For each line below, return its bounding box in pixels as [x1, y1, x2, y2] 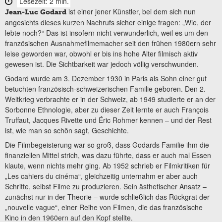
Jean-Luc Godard [5, 7, 66, 16]
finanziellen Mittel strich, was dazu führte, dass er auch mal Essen [5, 150, 211, 161]
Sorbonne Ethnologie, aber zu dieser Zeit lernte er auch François [5, 104, 209, 114]
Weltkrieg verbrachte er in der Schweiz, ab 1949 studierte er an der [5, 94, 216, 104]
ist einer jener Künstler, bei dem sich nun [66, 6, 196, 16]
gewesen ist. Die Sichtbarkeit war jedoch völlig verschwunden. [5, 58, 199, 69]
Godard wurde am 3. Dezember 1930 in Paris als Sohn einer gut [5, 73, 207, 83]
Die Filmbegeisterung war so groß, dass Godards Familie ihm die [5, 140, 209, 150]
